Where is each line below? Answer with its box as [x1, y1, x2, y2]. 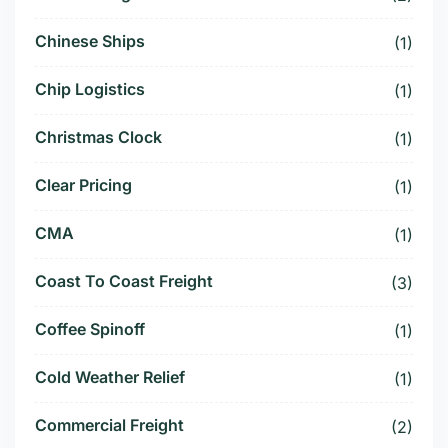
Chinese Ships [35, 31, 145, 52]
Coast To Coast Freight [35, 271, 213, 292]
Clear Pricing [35, 175, 132, 196]
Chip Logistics [35, 79, 145, 100]
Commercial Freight [35, 415, 184, 436]
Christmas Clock [35, 127, 162, 148]
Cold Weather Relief [35, 367, 185, 388]
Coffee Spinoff [35, 319, 145, 340]
